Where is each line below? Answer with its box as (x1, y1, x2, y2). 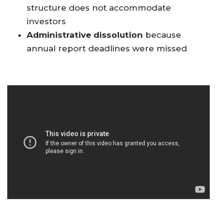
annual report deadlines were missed (27, 44, 187, 54)
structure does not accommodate (27, 3, 171, 13)
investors (27, 16, 66, 27)
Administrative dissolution (27, 30, 143, 40)
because (143, 30, 181, 40)
